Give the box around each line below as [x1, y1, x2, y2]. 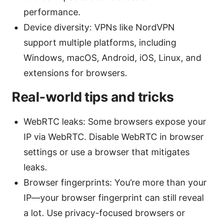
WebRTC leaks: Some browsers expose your [24, 116, 206, 127]
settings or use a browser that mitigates [24, 146, 190, 157]
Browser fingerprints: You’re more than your [24, 177, 207, 188]
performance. [24, 6, 81, 17]
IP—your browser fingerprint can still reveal [24, 192, 204, 203]
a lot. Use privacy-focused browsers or [24, 207, 185, 218]
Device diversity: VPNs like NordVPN [24, 22, 175, 32]
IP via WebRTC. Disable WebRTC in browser [24, 131, 204, 142]
